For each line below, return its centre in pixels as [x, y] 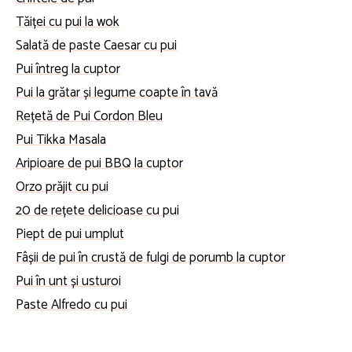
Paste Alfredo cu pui [71, 304]
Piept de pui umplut [70, 234]
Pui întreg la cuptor [68, 69]
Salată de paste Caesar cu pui [96, 45]
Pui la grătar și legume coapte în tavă [117, 92]
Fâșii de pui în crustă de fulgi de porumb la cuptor [150, 257]
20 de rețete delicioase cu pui [97, 210]
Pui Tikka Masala [61, 139]
